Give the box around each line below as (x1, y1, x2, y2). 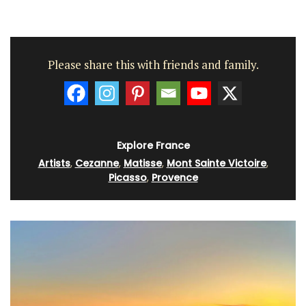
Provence (151, 171, 198, 185)
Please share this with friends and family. (47, 56, 259, 72)
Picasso (108, 171, 147, 185)
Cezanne (74, 156, 119, 171)
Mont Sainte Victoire (166, 156, 266, 171)
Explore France (116, 139, 190, 153)
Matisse (123, 156, 162, 171)
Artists (38, 156, 70, 171)
